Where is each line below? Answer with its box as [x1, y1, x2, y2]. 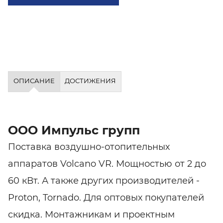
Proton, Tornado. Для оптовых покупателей [8, 192, 204, 203]
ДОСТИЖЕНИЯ [65, 77, 116, 85]
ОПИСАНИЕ [13, 77, 55, 85]
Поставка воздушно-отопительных [8, 141, 170, 152]
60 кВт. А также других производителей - [8, 175, 200, 186]
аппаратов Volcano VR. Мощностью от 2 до [8, 158, 206, 169]
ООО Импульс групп [8, 122, 140, 137]
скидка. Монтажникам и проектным [8, 209, 175, 220]
